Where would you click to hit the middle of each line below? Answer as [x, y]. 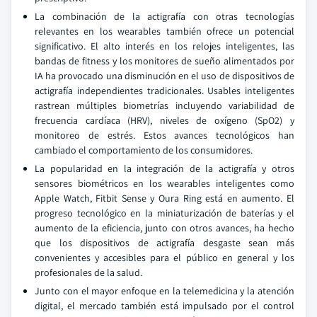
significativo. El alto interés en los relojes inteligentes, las [165, 46]
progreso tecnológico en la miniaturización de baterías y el [165, 213]
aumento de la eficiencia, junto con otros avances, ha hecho [165, 228]
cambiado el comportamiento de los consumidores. [144, 150]
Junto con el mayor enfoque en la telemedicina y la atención [165, 291]
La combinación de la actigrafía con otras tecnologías [165, 16]
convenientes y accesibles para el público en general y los [165, 258]
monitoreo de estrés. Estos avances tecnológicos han [165, 135]
